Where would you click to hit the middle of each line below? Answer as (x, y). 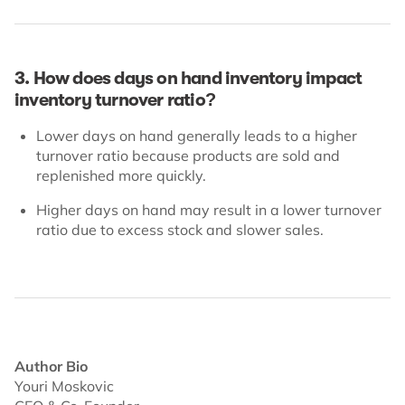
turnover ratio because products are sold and (188, 155)
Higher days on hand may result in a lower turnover (209, 209)
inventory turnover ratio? (115, 99)
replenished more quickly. (121, 175)
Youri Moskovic (64, 386)
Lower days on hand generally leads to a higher (197, 135)
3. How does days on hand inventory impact (188, 78)
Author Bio (51, 366)
